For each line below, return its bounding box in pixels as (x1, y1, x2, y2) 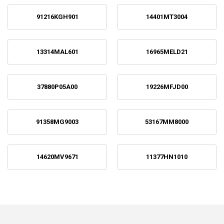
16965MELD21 (145, 48, 188, 55)
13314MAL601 (36, 48, 78, 55)
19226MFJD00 (145, 83, 188, 90)
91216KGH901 (36, 13, 78, 20)
